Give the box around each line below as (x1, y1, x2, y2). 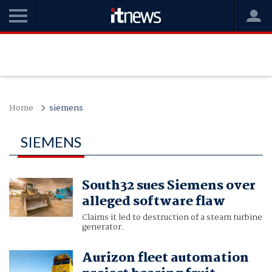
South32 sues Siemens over (81, 175, 256, 197)
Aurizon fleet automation (81, 248, 249, 269)
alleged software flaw (81, 191, 225, 212)
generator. (81, 220, 124, 234)
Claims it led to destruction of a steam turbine (81, 211, 262, 225)
